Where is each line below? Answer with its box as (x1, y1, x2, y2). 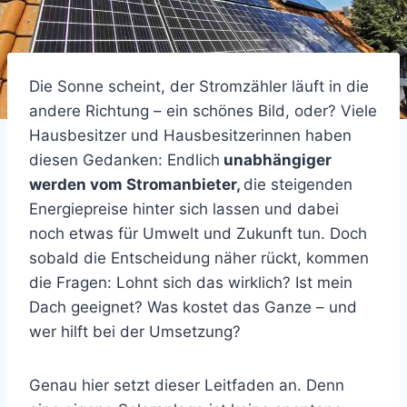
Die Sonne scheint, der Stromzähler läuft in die (29, 76, 369, 95)
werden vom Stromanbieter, (29, 174, 243, 194)
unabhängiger (220, 150, 332, 169)
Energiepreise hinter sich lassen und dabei (29, 199, 339, 218)
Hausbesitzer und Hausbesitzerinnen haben (29, 125, 352, 144)
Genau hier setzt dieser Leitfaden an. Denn (29, 375, 344, 394)
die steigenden (243, 174, 352, 194)
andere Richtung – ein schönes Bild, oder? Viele (29, 101, 377, 120)
